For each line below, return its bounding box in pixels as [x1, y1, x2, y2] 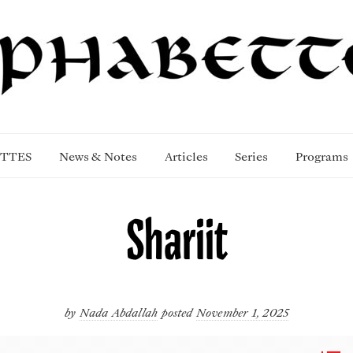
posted [161, 303, 196, 320]
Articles [164, 148, 208, 165]
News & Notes [58, 148, 137, 165]
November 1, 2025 [195, 303, 289, 320]
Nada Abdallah [79, 303, 158, 320]
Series [235, 148, 269, 165]
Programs [295, 148, 349, 165]
